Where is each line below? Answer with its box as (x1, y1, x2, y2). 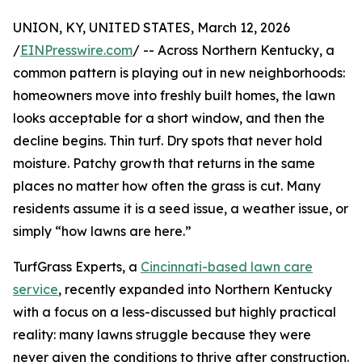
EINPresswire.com (20, 42, 133, 59)
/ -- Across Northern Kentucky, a (133, 42, 335, 59)
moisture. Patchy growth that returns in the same (13, 155, 315, 172)
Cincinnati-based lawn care (141, 259, 313, 276)
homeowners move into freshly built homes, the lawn (13, 87, 335, 104)
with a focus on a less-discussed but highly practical (13, 304, 336, 321)
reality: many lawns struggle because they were (13, 326, 311, 343)
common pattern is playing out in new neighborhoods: (13, 65, 345, 82)
